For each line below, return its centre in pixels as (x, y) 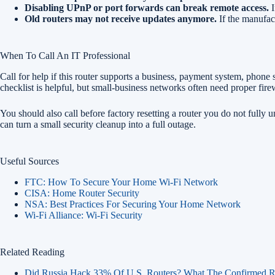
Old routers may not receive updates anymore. (121, 19)
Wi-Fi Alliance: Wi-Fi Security (83, 215)
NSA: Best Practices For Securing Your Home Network (133, 204)
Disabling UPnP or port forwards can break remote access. (147, 8)
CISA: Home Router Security (82, 193)
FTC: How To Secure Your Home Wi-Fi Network (121, 182)
